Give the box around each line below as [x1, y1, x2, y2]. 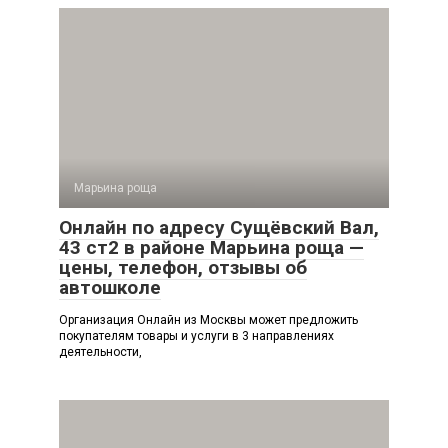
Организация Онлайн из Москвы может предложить [59, 313, 358, 327]
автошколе [59, 276, 161, 299]
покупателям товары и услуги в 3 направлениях [59, 329, 334, 343]
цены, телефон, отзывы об [59, 256, 307, 279]
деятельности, [59, 345, 142, 359]
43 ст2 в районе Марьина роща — [59, 236, 364, 259]
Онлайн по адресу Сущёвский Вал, [59, 216, 379, 239]
